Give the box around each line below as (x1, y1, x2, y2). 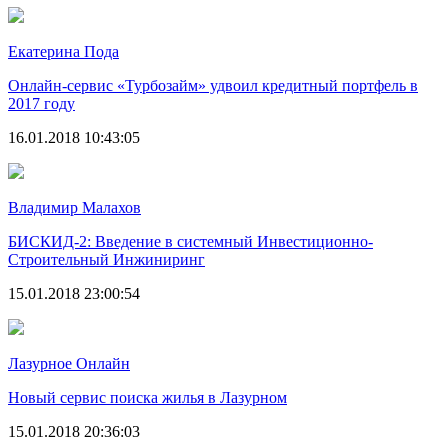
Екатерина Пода (8, 42, 119, 60)
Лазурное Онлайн (8, 354, 130, 372)
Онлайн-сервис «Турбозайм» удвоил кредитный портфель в (8, 76, 418, 94)
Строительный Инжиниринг (8, 250, 205, 268)
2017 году (8, 94, 75, 112)
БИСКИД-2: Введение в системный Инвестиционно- (8, 232, 373, 250)
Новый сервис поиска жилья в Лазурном (8, 388, 287, 406)
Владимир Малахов (8, 198, 141, 216)
